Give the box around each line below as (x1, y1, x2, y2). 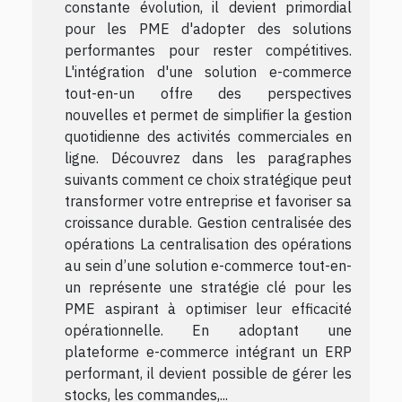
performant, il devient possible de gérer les (65, 363, 352, 382)
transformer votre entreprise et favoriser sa (65, 191, 352, 210)
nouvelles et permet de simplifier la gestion (65, 105, 352, 124)
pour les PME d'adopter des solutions (65, 19, 352, 38)
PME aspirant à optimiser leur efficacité (65, 299, 352, 318)
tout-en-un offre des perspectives (65, 83, 352, 102)
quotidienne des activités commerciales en (65, 127, 352, 145)
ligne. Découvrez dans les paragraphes (65, 148, 352, 167)
